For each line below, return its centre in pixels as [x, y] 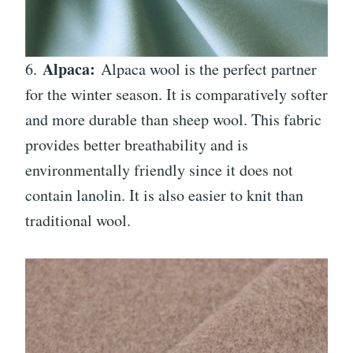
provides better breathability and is [137, 144]
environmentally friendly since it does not [159, 169]
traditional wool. [78, 220]
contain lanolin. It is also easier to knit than [164, 195]
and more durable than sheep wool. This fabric [173, 119]
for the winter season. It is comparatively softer [176, 94]
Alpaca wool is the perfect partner [206, 69]
